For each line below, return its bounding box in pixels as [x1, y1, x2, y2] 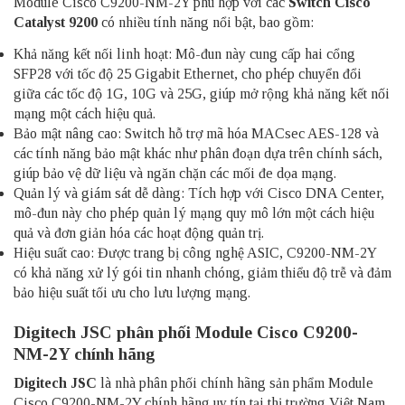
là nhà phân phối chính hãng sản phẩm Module [97, 375, 373, 391]
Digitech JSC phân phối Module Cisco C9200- [14, 322, 358, 342]
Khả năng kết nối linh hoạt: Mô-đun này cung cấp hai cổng [14, 45, 355, 61]
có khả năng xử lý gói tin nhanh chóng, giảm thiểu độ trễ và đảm [14, 264, 391, 280]
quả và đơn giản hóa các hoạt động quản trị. [14, 224, 264, 240]
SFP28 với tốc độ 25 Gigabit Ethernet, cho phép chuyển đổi [14, 65, 362, 81]
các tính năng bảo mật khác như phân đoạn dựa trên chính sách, [14, 145, 382, 161]
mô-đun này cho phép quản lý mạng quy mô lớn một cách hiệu [14, 204, 374, 221]
